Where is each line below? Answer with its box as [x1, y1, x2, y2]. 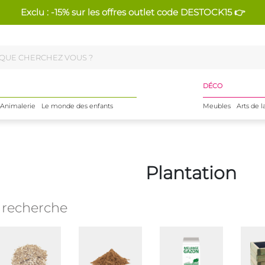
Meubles [202, 102, 231, 110]
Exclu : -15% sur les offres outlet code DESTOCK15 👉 [20, 7, 245, 18]
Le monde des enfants [41, 102, 113, 110]
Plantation [145, 162, 237, 184]
